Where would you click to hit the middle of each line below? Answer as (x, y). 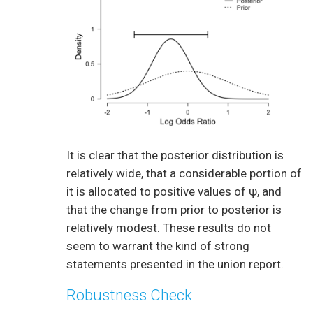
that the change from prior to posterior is (174, 210)
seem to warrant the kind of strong (158, 246)
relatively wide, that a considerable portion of (184, 174)
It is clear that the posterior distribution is (175, 155)
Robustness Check (129, 296)
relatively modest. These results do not (169, 228)
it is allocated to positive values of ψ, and (174, 192)
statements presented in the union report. (175, 264)
